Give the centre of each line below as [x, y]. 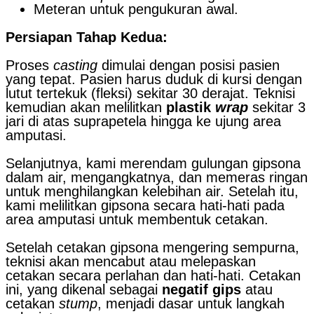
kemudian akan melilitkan [86, 107]
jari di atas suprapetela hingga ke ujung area [143, 121]
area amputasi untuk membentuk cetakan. [137, 219]
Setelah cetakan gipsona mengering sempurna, [152, 247]
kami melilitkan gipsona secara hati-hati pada [145, 205]
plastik [191, 107]
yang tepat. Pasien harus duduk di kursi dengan [154, 79]
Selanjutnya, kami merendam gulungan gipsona [153, 163]
